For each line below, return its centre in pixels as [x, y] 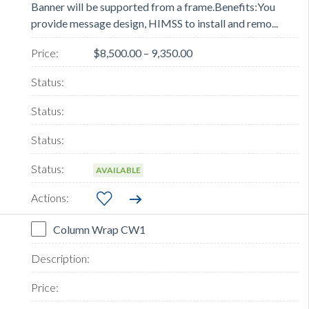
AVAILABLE [118, 170]
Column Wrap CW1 [99, 230]
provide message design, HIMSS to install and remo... [154, 23]
